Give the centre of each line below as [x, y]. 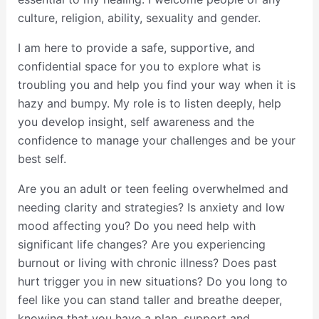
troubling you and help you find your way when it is [156, 85]
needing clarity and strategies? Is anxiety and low [151, 208]
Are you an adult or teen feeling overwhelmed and [153, 189]
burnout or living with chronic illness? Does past [147, 263]
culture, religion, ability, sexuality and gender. [139, 18]
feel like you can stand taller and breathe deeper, [150, 300]
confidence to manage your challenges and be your [156, 141]
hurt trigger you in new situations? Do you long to [152, 282]
